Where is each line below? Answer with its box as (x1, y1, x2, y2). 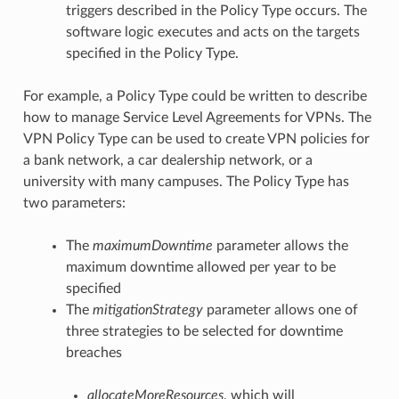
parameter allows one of (202, 302, 358, 317)
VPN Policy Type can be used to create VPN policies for (22, 131, 370, 146)
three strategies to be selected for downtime (65, 323, 343, 338)
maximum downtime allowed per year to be (65, 259, 336, 274)
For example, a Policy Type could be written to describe (22, 88, 367, 103)
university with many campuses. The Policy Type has (22, 174, 349, 189)
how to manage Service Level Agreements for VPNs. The (22, 110, 371, 125)
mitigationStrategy (92, 302, 203, 317)
